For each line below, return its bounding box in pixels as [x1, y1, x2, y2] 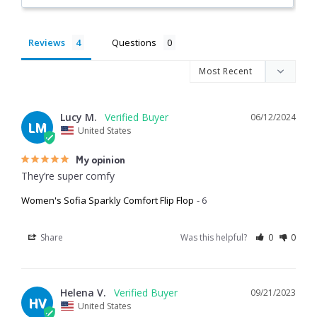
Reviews [28, 35, 65, 49]
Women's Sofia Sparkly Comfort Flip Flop [21, 193, 194, 207]
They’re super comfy [21, 168, 115, 183]
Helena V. [60, 285, 106, 299]
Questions [112, 35, 156, 49]
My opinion [76, 152, 125, 166]
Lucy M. [60, 110, 97, 124]
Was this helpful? [180, 231, 250, 243]
